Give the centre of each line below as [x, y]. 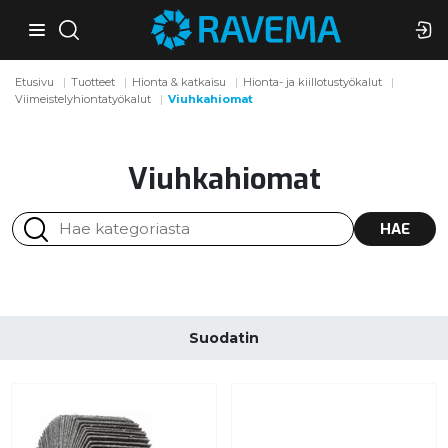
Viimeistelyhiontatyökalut [83, 99]
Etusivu [35, 82]
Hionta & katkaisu [179, 82]
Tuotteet [93, 82]
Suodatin [224, 337]
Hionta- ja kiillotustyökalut [313, 82]
